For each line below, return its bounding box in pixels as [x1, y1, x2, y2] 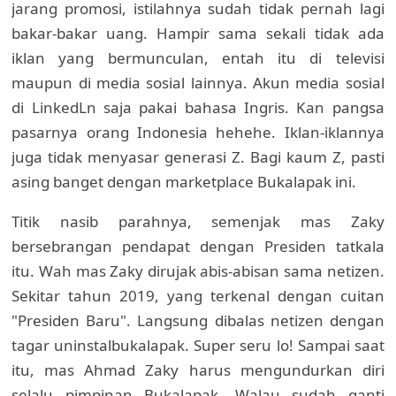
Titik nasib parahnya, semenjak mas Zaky [11, 211, 385, 232]
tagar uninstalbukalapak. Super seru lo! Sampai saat [11, 335, 385, 356]
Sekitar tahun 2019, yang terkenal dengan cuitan [11, 286, 385, 307]
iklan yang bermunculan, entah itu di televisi [11, 48, 385, 69]
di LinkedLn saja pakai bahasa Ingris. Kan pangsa [11, 97, 385, 118]
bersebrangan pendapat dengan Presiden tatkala [11, 236, 385, 257]
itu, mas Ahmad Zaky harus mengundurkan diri [11, 360, 385, 381]
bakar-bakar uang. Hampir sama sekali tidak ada [11, 23, 385, 44]
